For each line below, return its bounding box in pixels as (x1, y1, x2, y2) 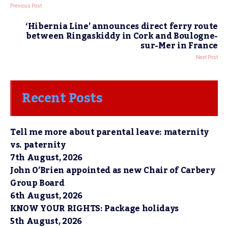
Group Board (10, 175, 65, 191)
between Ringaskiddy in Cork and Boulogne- (26, 28, 218, 44)
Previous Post (10, 3, 42, 9)
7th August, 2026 (10, 150, 82, 166)
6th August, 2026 (10, 188, 82, 204)
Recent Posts (22, 85, 102, 111)
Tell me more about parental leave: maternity (10, 124, 209, 140)
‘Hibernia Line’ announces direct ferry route (25, 18, 218, 35)
